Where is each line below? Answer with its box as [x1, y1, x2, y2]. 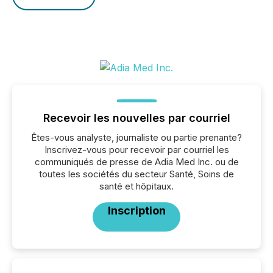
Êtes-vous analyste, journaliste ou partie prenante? [31, 132, 242, 143]
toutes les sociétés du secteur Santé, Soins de [39, 168, 234, 180]
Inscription [107, 204, 166, 217]
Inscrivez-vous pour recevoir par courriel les [44, 144, 229, 155]
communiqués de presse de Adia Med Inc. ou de [34, 156, 239, 168]
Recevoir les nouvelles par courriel [43, 112, 230, 124]
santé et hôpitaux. [99, 180, 174, 192]
